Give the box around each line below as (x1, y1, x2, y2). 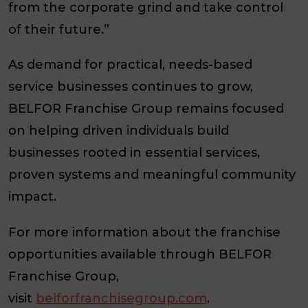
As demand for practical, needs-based (8, 57, 252, 73)
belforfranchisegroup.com (36, 290, 207, 306)
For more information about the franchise (8, 224, 280, 240)
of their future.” (8, 22, 109, 38)
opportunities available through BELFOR (8, 246, 272, 262)
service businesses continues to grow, (8, 79, 253, 95)
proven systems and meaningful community (8, 167, 296, 183)
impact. (8, 189, 56, 205)
